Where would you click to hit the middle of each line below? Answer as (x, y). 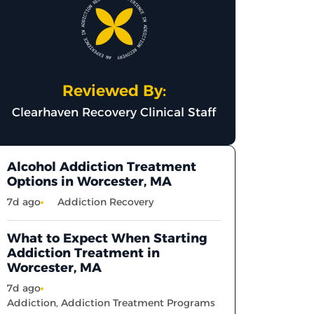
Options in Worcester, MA (90, 181)
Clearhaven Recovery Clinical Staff (114, 112)
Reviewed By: (114, 91)
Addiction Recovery (106, 202)
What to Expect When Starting (108, 238)
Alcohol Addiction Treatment (102, 166)
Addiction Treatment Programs (138, 302)
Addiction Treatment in (84, 253)
